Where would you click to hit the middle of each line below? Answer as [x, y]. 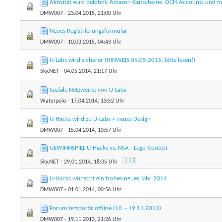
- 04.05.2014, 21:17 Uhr [88, 72]
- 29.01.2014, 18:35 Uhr [88, 162]
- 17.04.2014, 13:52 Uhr [95, 101]
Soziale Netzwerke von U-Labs [88, 90]
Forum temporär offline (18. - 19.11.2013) [106, 209]
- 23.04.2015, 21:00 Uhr [92, 14]
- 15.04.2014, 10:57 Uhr [92, 131]
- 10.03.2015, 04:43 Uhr [92, 42]
